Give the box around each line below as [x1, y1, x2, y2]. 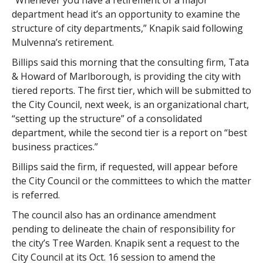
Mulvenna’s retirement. [11, 36, 114, 49]
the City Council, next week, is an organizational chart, [11, 98, 249, 111]
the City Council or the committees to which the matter [11, 174, 251, 187]
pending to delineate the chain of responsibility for [11, 222, 235, 235]
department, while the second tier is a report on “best [11, 126, 247, 139]
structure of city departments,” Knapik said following [11, 22, 243, 35]
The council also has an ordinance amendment [11, 208, 216, 221]
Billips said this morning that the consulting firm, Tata [11, 56, 249, 69]
